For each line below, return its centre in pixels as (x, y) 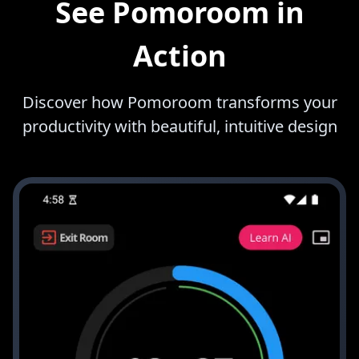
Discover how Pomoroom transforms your (179, 103)
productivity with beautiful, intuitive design (179, 127)
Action (179, 56)
